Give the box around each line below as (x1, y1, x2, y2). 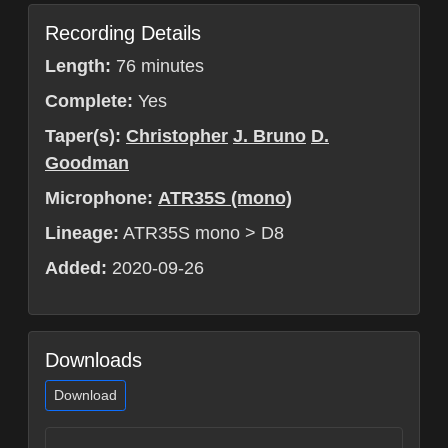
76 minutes (111, 56, 204, 76)
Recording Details (45, 22, 201, 44)
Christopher (126, 126, 228, 146)
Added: (45, 258, 107, 278)
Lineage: (45, 223, 119, 243)
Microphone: (45, 188, 153, 208)
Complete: (45, 91, 133, 111)
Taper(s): (45, 126, 121, 146)
